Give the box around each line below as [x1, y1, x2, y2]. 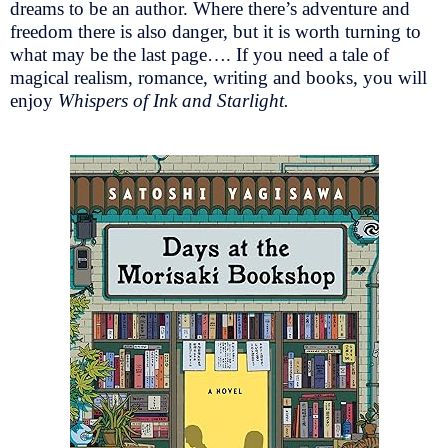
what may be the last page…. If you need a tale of [10, 44, 389, 66]
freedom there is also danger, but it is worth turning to [10, 21, 421, 43]
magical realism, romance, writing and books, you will [10, 67, 427, 89]
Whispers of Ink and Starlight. [58, 90, 294, 112]
